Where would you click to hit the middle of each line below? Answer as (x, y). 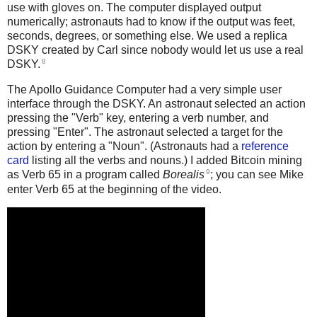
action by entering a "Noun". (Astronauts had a (124, 146)
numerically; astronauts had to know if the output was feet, (151, 22)
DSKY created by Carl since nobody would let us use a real (155, 50)
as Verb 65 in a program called (85, 175)
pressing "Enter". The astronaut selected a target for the (145, 132)
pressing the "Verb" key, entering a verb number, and (138, 118)
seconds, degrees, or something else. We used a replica (147, 36)
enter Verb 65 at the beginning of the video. (114, 189)
